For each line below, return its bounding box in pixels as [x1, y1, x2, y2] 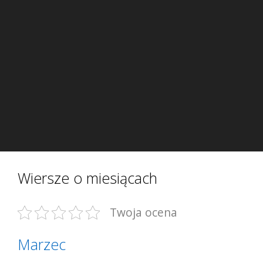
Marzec [18, 234, 66, 254]
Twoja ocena [110, 204, 177, 220]
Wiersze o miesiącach [18, 168, 157, 188]
